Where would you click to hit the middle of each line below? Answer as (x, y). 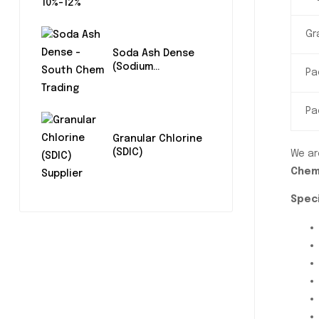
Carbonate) (143, 80)
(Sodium (133, 67)
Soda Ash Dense (153, 53)
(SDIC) (128, 152)
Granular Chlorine (157, 138)
